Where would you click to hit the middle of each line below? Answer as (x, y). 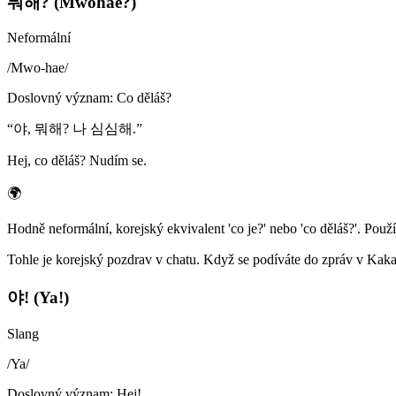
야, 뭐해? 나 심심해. (75, 129)
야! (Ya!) (38, 298)
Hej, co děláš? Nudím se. (77, 161)
